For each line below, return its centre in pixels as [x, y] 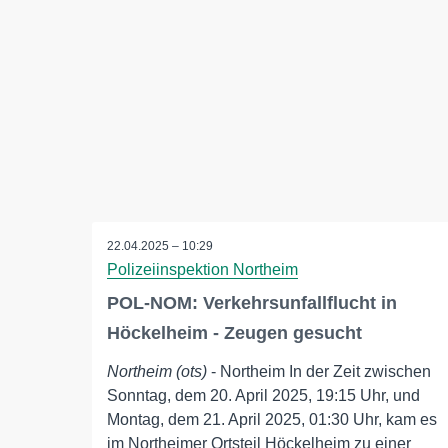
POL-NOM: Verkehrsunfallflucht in [252, 303]
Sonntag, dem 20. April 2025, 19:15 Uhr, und [263, 395]
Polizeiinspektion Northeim [202, 269]
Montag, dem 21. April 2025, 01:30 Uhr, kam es [272, 419]
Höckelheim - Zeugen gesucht [234, 333]
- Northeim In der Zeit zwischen [319, 371]
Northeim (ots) [157, 371]
